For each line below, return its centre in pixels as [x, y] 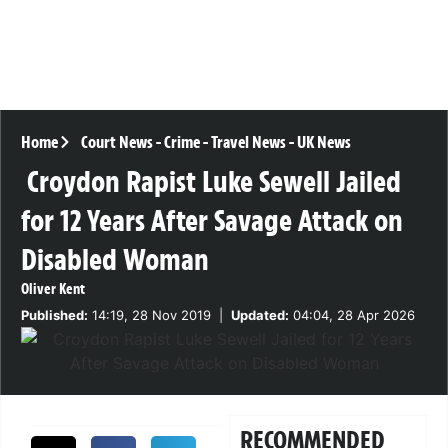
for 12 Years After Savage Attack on [212, 221]
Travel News [248, 142]
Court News [116, 142]
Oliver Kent [53, 289]
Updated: [260, 315]
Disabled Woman [115, 260]
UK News [323, 142]
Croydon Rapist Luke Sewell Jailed [214, 182]
